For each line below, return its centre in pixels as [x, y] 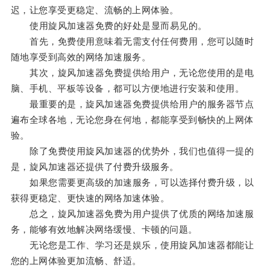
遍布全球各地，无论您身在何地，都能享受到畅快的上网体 [132, 120]
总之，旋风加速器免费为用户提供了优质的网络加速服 [132, 214]
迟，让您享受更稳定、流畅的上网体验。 [95, 10]
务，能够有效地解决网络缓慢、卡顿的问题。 [104, 230]
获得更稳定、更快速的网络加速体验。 [90, 198]
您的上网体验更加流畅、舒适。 [76, 261]
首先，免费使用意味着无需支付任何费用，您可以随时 [132, 42]
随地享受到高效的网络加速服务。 [81, 57]
